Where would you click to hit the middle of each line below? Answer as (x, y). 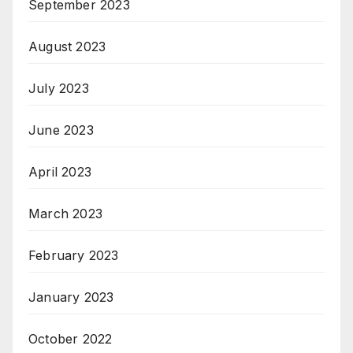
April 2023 (60, 172)
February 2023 (74, 256)
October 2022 (71, 339)
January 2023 (71, 297)
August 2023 (67, 47)
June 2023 (61, 130)
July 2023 (59, 89)
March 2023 (65, 214)
